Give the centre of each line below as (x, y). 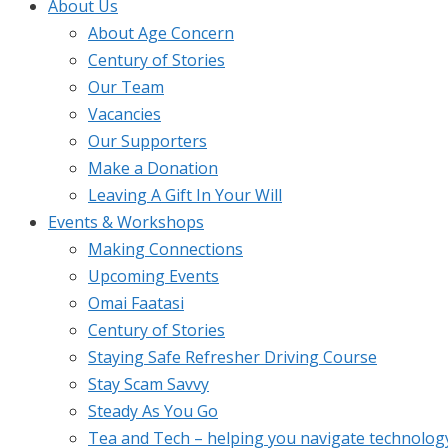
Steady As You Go (153, 411)
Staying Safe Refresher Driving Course (232, 357)
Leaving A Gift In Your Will (185, 195)
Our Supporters (147, 141)
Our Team (126, 87)
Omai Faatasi (136, 303)
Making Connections (165, 249)
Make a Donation (153, 168)
